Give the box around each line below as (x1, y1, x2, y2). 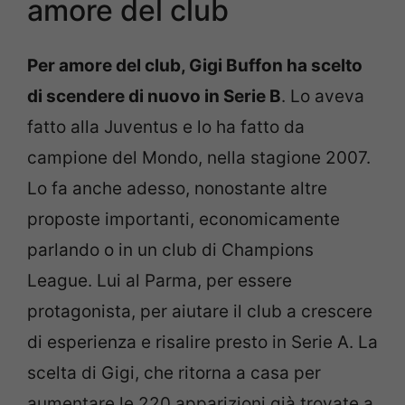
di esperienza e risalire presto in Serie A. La (27, 332, 378, 353)
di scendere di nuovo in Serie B (27, 86, 281, 108)
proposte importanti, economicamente (27, 209, 340, 231)
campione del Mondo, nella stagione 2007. (27, 147, 371, 169)
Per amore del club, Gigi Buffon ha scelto (27, 55, 363, 77)
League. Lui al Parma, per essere (27, 270, 292, 292)
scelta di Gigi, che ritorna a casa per (27, 363, 321, 384)
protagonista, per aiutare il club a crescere (27, 301, 372, 323)
